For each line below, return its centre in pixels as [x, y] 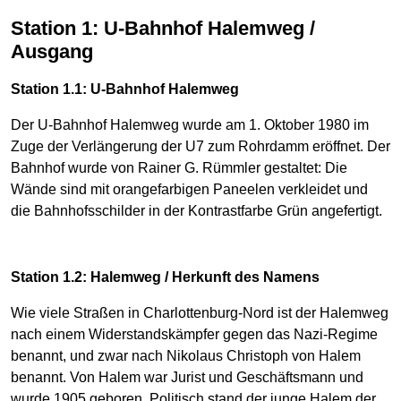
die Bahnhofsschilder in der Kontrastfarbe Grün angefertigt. [196, 210]
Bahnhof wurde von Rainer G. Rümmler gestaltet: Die [179, 167]
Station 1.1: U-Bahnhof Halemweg [125, 89]
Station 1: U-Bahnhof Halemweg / [17, 29]
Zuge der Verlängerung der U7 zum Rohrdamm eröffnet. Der [200, 146]
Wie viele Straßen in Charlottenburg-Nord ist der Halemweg [200, 312]
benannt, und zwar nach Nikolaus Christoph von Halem [186, 355]
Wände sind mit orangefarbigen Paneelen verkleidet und [189, 189]
